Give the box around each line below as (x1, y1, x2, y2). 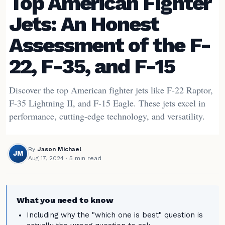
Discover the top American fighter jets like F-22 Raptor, (9, 84, 213, 96)
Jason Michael (37, 145, 81, 153)
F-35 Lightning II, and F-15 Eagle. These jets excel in (9, 97, 205, 109)
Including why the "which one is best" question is (27, 211, 203, 219)
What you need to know (17, 195, 114, 205)
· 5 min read (64, 154, 101, 162)
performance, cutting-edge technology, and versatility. (9, 110, 205, 122)
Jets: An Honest (9, 12, 159, 36)
